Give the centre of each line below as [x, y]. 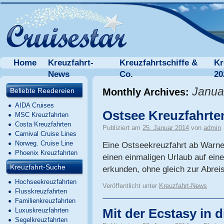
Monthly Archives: [147, 92]
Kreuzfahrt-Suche [38, 167]
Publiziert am [121, 128]
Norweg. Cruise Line [44, 143]
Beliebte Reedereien [42, 90]
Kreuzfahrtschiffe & [158, 63]
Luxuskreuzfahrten [42, 210]
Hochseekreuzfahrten [46, 182]
